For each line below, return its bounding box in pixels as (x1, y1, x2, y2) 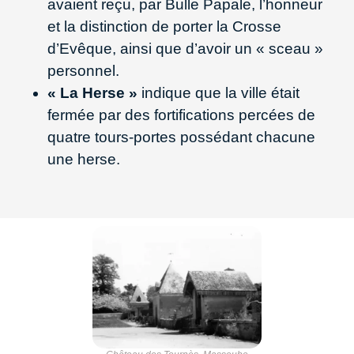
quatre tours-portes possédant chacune (47, 128, 315, 145)
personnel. (47, 62, 123, 79)
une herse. (47, 150, 120, 168)
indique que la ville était (137, 84, 299, 101)
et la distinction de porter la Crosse (47, 17, 281, 35)
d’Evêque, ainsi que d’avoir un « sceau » (47, 40, 323, 57)
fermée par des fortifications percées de (47, 106, 315, 123)
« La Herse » (47, 84, 137, 101)
